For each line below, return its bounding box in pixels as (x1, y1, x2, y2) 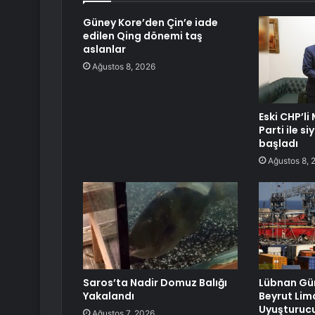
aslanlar (83, 42, 126, 57)
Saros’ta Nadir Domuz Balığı (83, 276, 227, 290)
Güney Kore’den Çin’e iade (83, 15, 218, 30)
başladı (258, 136, 298, 151)
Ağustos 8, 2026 (92, 61, 155, 72)
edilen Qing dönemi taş (83, 29, 202, 44)
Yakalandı (83, 289, 134, 304)
